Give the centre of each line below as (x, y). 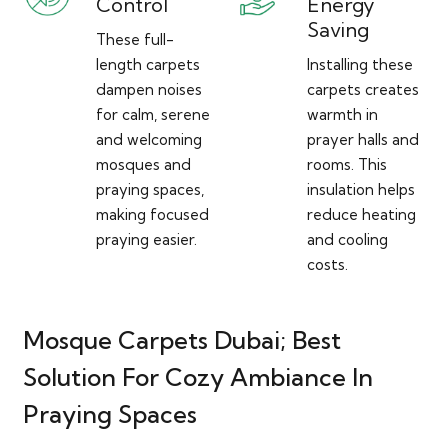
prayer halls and (362, 140)
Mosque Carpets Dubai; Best (181, 340)
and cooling (347, 240)
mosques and (143, 165)
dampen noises (149, 90)
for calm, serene (153, 115)
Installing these (359, 65)
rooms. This (346, 165)
